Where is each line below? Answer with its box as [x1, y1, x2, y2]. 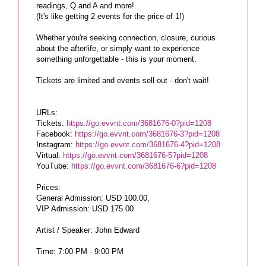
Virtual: [36, 150, 63, 160]
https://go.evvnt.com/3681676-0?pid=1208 [66, 118, 211, 128]
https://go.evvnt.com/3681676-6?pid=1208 [71, 161, 216, 170]
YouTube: [36, 161, 71, 170]
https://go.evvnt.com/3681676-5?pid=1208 [63, 150, 208, 160]
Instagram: [36, 140, 75, 149]
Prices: [36, 182, 61, 192]
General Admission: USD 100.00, [36, 193, 150, 202]
